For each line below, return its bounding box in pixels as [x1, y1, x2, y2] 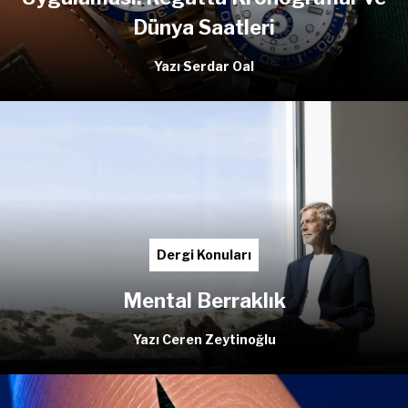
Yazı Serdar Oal [154, 58, 254, 75]
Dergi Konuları [157, 246, 251, 262]
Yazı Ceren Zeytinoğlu [132, 331, 276, 347]
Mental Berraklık [122, 288, 286, 312]
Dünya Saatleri [133, 15, 275, 40]
